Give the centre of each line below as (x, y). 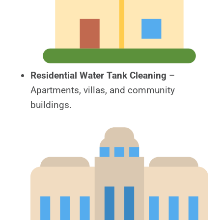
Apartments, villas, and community (103, 90)
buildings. (51, 105)
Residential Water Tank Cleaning (98, 76)
